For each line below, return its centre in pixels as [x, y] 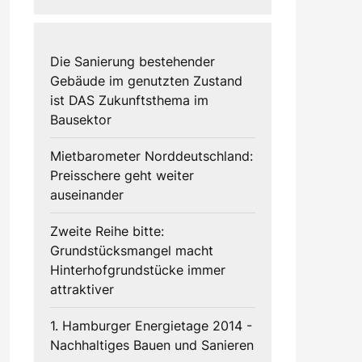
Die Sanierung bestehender [132, 61]
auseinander [86, 194]
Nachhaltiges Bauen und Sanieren [152, 345]
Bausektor [80, 119]
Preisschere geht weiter [122, 175]
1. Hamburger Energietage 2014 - [151, 325]
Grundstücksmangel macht [131, 250]
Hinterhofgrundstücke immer [137, 269]
